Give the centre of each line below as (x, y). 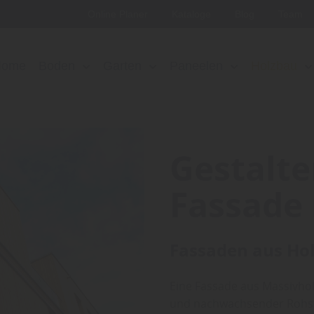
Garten (122, 66)
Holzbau (274, 66)
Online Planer (119, 14)
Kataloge (193, 14)
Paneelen (196, 66)
